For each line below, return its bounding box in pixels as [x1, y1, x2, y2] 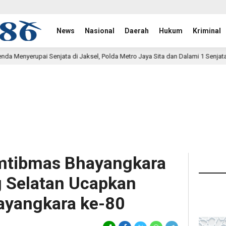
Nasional [85, 27, 115, 35]
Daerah [125, 27, 149, 35]
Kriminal [193, 27, 221, 35]
